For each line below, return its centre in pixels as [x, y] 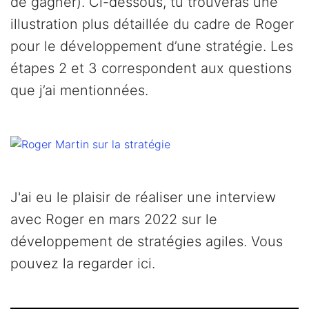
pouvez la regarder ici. [83, 263]
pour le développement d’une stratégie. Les [152, 47]
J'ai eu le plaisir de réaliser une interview [143, 197]
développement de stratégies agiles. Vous [147, 241]
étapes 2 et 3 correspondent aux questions [151, 69]
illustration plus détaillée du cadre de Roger [152, 24]
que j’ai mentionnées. [79, 91]
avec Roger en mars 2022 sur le [114, 219]
